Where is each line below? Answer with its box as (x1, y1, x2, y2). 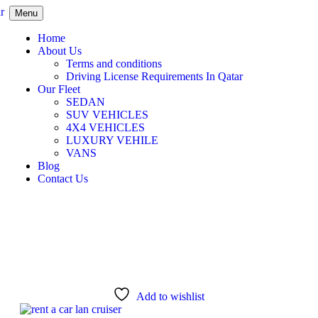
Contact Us (37, 172, 88, 185)
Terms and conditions (65, 57, 162, 70)
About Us (37, 45, 82, 57)
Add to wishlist (136, 290, 204, 302)
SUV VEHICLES (65, 109, 148, 121)
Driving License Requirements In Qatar (65, 70, 243, 82)
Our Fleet (37, 83, 80, 95)
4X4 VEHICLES (65, 121, 145, 133)
